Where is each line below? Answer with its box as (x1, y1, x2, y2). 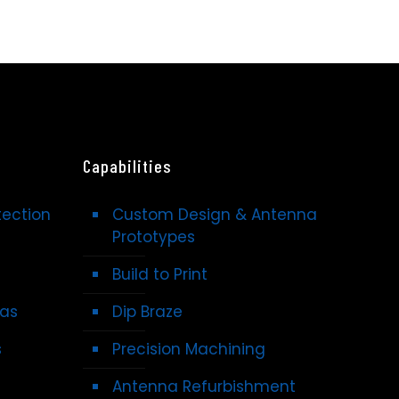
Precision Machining (112, 338, 265, 361)
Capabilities (83, 155, 172, 177)
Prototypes (112, 226, 195, 248)
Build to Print (112, 264, 208, 286)
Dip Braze (112, 301, 183, 323)
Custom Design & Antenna (112, 204, 317, 226)
